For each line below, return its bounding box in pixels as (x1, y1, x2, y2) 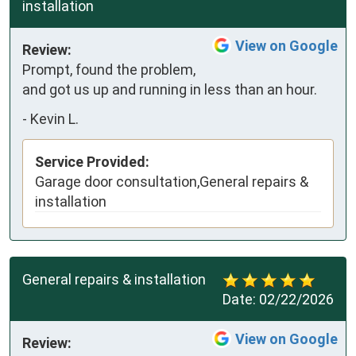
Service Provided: (35, 153, 149, 170)
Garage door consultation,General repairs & (35, 172, 308, 190)
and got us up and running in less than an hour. (22, 80, 317, 98)
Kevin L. (30, 110, 79, 128)
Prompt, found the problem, (22, 60, 195, 78)
